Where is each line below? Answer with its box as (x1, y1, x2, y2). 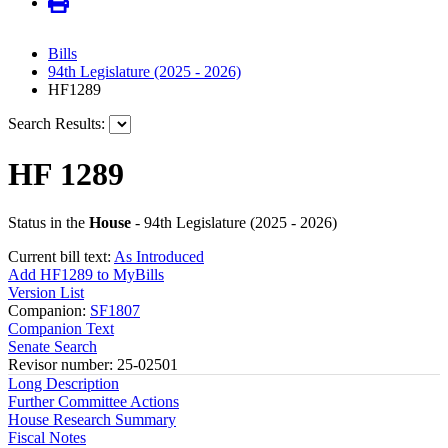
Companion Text (8, 320, 114, 338)
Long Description (8, 375, 119, 393)
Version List (8, 284, 84, 302)
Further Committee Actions (8, 393, 179, 411)
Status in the (8, 214, 89, 232)
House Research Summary (8, 411, 176, 429)
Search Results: (8, 115, 105, 133)
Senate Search (8, 338, 97, 356)
